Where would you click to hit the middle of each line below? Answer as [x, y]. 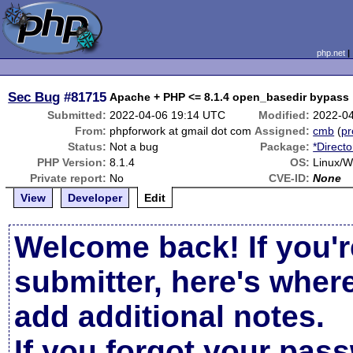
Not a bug [134, 147]
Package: [285, 147]
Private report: [69, 178]
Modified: [284, 115]
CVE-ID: [290, 178]
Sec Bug [34, 97]
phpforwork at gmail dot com [181, 131]
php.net [331, 53]
